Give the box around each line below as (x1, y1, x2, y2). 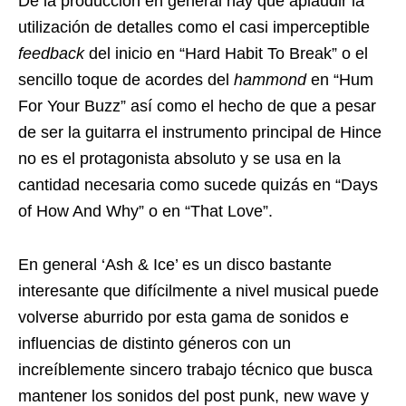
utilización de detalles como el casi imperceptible (18, 18, 370, 37)
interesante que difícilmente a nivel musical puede (18, 282, 379, 301)
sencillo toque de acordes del (18, 71, 234, 90)
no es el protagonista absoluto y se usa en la (18, 150, 341, 169)
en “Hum (306, 71, 373, 90)
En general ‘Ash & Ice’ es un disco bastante (18, 256, 332, 275)
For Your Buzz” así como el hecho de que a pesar (18, 97, 376, 116)
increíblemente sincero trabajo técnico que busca (18, 361, 372, 380)
